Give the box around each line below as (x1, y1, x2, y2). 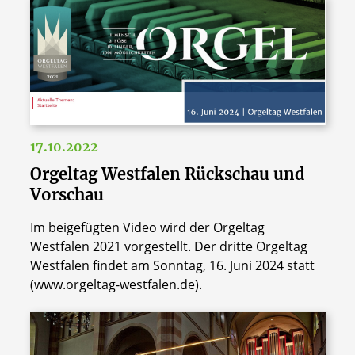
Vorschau (29, 185, 104, 205)
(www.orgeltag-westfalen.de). (29, 276, 202, 294)
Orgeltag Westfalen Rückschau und (29, 164, 305, 185)
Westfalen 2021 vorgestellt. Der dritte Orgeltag (29, 238, 307, 256)
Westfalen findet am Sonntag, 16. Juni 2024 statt (29, 257, 315, 275)
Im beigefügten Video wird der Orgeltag (29, 219, 265, 237)
